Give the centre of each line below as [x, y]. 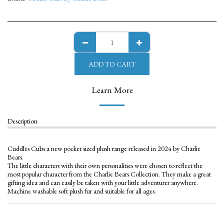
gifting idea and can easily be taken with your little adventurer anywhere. [103, 182]
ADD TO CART [112, 64]
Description [22, 121]
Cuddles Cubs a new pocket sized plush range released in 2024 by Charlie [104, 148]
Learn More [112, 90]
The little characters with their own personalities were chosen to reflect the [105, 165]
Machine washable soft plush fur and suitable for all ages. [82, 191]
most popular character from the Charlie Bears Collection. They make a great [109, 174]
